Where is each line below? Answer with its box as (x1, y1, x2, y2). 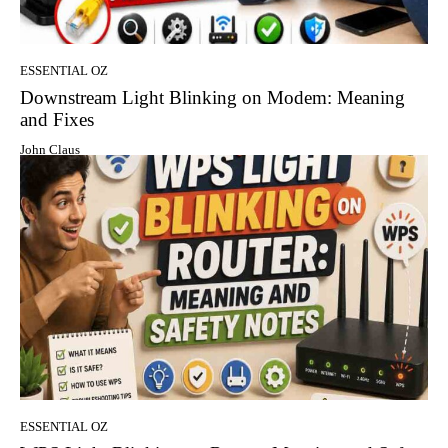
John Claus (20, 142, 80, 158)
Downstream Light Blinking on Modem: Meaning (20, 87, 405, 109)
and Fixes (20, 109, 94, 131)
